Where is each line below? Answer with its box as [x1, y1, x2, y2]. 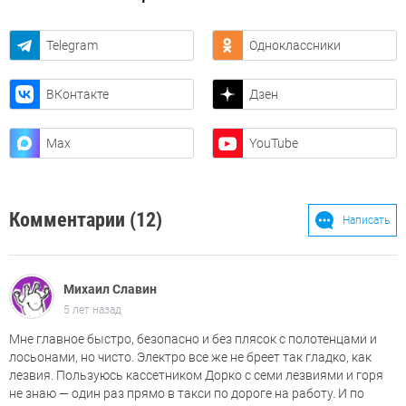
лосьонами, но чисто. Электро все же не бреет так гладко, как [9, 350, 372, 365]
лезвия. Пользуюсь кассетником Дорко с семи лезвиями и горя [9, 368, 383, 383]
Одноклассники [248, 38, 341, 53]
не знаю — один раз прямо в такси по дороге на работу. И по [9, 386, 364, 401]
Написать [343, 213, 390, 227]
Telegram [45, 38, 98, 53]
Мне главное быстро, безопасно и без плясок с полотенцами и [9, 332, 377, 347]
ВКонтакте [45, 87, 109, 102]
